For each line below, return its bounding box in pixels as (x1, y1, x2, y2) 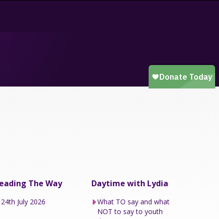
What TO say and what (97, 197, 170, 206)
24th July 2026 (1, 197, 46, 206)
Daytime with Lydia (91, 177, 168, 189)
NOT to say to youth (97, 206, 163, 216)
